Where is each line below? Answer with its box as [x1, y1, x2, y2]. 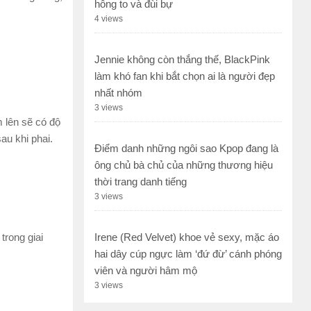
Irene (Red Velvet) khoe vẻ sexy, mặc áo [94, 231, 279, 244]
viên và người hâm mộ [94, 264, 197, 277]
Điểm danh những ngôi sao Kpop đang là [94, 142, 278, 155]
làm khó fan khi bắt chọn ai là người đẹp [94, 70, 275, 83]
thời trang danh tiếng [94, 176, 187, 188]
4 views [94, 14, 123, 24]
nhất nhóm [94, 87, 142, 99]
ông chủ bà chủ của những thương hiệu [94, 159, 273, 171]
